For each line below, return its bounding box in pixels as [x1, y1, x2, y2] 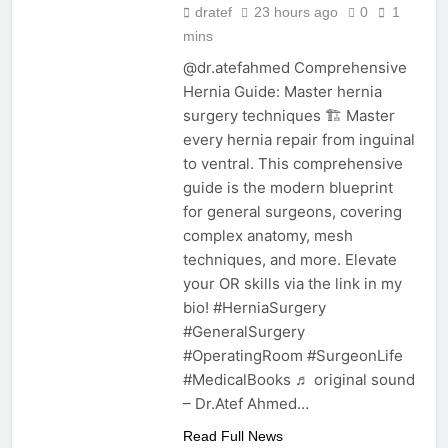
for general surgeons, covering [182, 202, 402, 222]
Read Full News [182, 428, 283, 445]
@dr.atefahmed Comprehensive [182, 58, 407, 78]
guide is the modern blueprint [182, 178, 393, 198]
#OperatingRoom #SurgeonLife [182, 346, 403, 366]
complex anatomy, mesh [182, 226, 353, 246]
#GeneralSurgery [182, 322, 305, 342]
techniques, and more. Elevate [182, 250, 397, 270]
